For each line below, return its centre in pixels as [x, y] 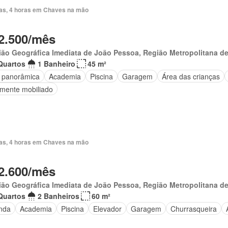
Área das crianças [191, 76]
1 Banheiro [56, 64]
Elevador [107, 208]
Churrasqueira [193, 208]
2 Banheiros [58, 196]
